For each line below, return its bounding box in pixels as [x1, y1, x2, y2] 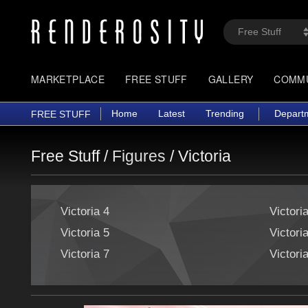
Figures [112, 146, 166, 165]
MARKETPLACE [31, 72, 105, 86]
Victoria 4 [60, 204, 109, 218]
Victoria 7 [60, 247, 109, 261]
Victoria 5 [60, 225, 109, 239]
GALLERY [208, 72, 254, 86]
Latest [158, 108, 185, 119]
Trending [206, 108, 244, 119]
